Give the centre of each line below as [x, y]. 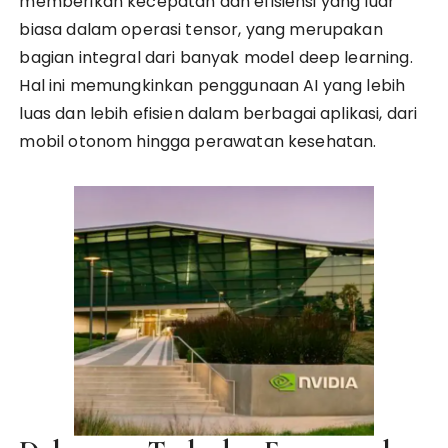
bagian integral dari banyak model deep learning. [216, 57]
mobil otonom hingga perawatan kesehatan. [198, 141]
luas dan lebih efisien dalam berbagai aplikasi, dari [218, 113]
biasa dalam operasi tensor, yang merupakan [201, 29]
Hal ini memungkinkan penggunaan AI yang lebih [212, 85]
